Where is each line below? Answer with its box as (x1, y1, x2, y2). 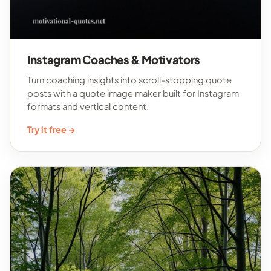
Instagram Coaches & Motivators (27, 52, 200, 67)
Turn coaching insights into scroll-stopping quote (27, 74, 232, 85)
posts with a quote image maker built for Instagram (27, 87, 239, 99)
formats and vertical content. (27, 100, 149, 112)
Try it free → (27, 123, 75, 135)
